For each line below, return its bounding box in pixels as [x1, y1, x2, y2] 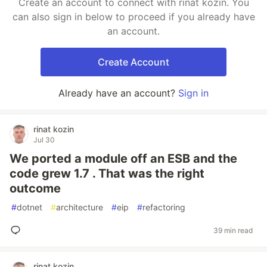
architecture [56, 202, 103, 212]
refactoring [142, 202, 185, 212]
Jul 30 [33, 135, 55, 144]
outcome [10, 181, 61, 195]
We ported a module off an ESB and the [10, 151, 237, 166]
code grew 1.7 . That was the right [10, 166, 204, 181]
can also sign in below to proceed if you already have [12, 11, 255, 23]
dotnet [17, 202, 42, 212]
